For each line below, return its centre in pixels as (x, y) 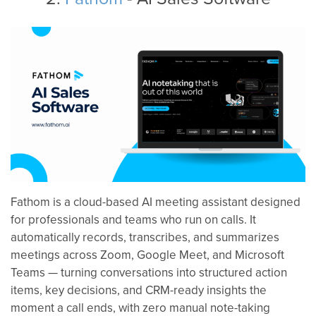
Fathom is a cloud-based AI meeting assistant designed (156, 201)
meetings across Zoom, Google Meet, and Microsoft (147, 254)
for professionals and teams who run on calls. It (133, 219)
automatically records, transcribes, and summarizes (145, 237)
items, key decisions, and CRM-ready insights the (139, 290)
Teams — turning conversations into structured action (149, 272)
